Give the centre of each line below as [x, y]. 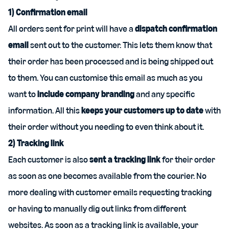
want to [23, 94]
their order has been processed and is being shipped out [111, 61]
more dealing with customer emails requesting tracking [110, 192]
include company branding [86, 94]
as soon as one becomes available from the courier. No [107, 176]
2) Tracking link [36, 143]
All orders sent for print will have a [72, 29]
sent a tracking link [125, 159]
